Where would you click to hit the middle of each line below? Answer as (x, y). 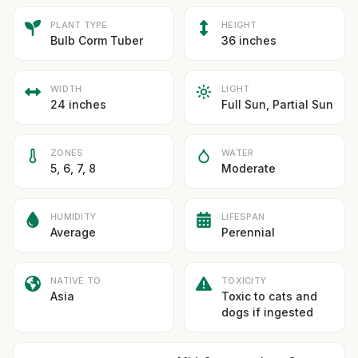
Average (73, 232)
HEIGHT (239, 25)
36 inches (249, 40)
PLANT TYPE (79, 25)
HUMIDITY (74, 217)
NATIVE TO (76, 280)
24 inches (78, 104)
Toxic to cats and (269, 296)
